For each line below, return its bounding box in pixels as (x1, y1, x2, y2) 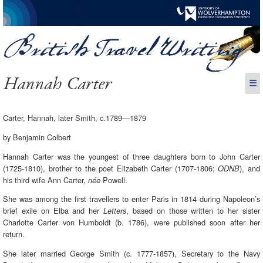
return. (3, 228, 25, 240)
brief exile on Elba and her (3, 205, 104, 217)
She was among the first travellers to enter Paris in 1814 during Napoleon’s (3, 193, 260, 205)
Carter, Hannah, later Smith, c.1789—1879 (3, 112, 147, 123)
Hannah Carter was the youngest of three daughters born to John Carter (3, 150, 260, 162)
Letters (103, 205, 127, 217)
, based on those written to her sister (126, 205, 260, 217)
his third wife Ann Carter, (3, 174, 89, 186)
